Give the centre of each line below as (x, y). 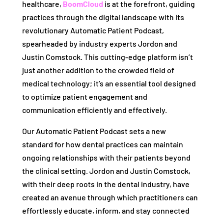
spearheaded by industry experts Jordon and (99, 44)
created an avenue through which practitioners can (110, 197)
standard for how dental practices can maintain (102, 144)
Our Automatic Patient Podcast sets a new (94, 131)
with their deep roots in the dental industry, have (106, 184)
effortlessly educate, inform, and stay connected (106, 211)
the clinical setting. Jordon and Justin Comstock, (106, 171)
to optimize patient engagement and (84, 97)
